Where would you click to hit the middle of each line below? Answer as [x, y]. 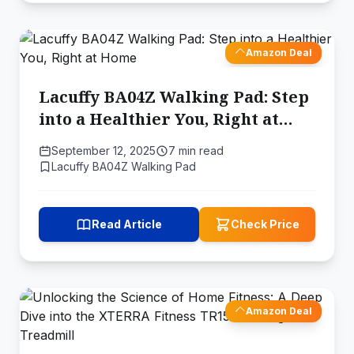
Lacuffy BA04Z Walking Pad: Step [174, 97]
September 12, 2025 [104, 151]
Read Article [127, 224]
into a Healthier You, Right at [159, 119]
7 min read [196, 151]
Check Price [265, 224]
